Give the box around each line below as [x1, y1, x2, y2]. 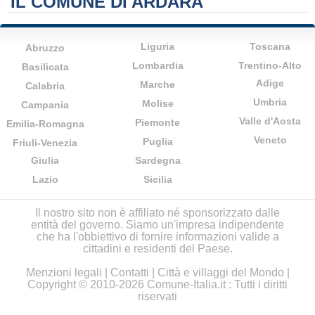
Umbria [253, 96, 287, 108]
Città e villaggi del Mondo [157, 266, 284, 278]
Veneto [253, 134, 287, 146]
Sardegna [134, 155, 181, 166]
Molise [141, 98, 174, 109]
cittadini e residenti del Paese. [82, 243, 233, 255]
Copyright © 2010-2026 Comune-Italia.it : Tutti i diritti [27, 278, 288, 290]
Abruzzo [25, 42, 65, 53]
